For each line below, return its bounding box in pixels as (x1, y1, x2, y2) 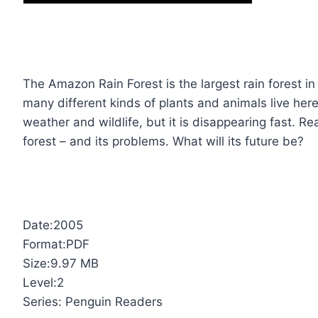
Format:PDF (23, 237, 90, 252)
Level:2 (23, 275, 65, 290)
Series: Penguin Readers (23, 295, 163, 309)
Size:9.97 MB (23, 256, 99, 271)
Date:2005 (23, 218, 84, 233)
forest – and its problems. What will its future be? (23, 134, 305, 149)
